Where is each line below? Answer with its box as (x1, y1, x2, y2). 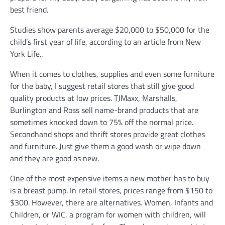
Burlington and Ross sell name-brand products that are (10, 104, 198, 116)
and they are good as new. (10, 152, 101, 164)
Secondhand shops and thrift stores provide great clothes (10, 128, 205, 140)
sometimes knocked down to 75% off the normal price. (10, 116, 193, 128)
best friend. (10, 4, 48, 16)
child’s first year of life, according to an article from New (10, 36, 201, 48)
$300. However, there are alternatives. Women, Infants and (10, 196, 213, 208)
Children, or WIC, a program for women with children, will (10, 208, 206, 220)
